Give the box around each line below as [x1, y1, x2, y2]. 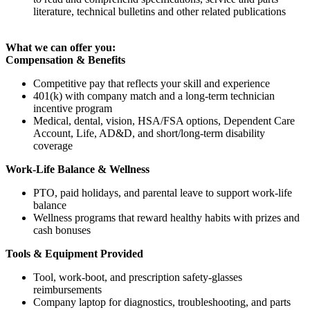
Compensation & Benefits [6, 54, 125, 66]
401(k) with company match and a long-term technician [33, 90, 275, 102]
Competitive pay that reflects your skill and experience [33, 77, 270, 90]
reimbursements [33, 284, 102, 296]
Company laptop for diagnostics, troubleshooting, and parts [33, 296, 291, 309]
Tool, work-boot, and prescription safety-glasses [33, 271, 242, 284]
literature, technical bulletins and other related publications [33, 6, 289, 18]
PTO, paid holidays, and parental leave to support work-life [33, 187, 292, 199]
